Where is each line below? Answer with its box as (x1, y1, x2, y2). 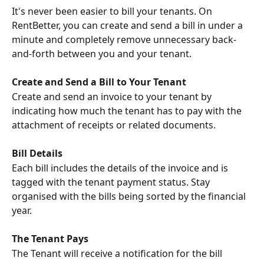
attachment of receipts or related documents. (12, 118, 216, 131)
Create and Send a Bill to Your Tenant (12, 75, 186, 89)
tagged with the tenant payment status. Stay (12, 175, 212, 189)
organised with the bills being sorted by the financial (12, 189, 248, 203)
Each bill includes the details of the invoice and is (12, 161, 230, 174)
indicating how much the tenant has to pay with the (12, 104, 244, 117)
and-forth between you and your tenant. (12, 47, 192, 60)
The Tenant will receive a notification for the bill (12, 246, 225, 260)
